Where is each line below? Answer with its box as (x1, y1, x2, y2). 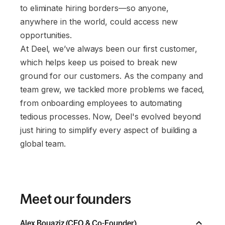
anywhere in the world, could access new (20, 16, 178, 27)
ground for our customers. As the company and (20, 70, 203, 81)
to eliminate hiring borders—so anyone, (20, 3, 169, 13)
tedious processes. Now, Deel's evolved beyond (20, 111, 201, 122)
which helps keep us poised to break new (20, 57, 177, 67)
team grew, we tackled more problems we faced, (20, 84, 205, 94)
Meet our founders (20, 190, 131, 207)
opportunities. (20, 30, 72, 40)
